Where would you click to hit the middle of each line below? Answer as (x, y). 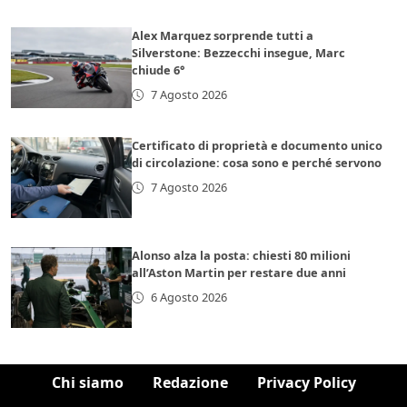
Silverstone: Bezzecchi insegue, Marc (239, 53)
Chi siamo (87, 382)
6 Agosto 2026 (189, 297)
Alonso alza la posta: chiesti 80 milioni (242, 255)
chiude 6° (159, 70)
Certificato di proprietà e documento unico (258, 146)
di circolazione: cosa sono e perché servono (257, 163)
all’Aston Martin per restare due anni (239, 273)
